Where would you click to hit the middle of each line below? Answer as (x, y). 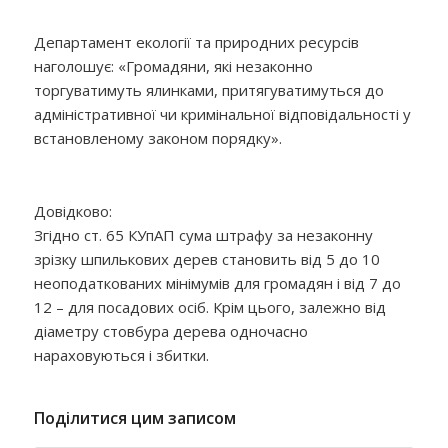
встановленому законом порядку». (161, 137)
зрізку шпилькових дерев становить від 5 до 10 (206, 259)
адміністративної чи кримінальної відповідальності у (222, 113)
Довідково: (72, 211)
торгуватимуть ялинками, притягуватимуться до (208, 89)
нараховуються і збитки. (121, 355)
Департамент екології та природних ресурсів (196, 41)
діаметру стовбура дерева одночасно (170, 331)
